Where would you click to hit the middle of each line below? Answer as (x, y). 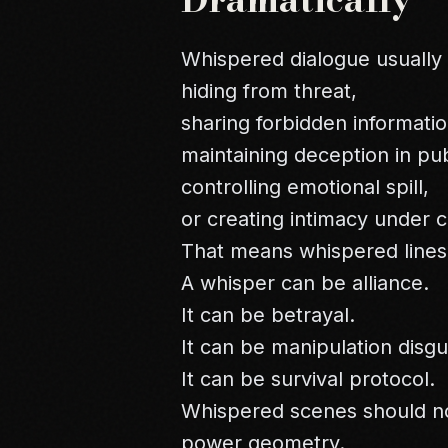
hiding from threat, (269, 91)
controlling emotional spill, (305, 187)
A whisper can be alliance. (305, 283)
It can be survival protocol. (308, 379)
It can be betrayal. (268, 315)
